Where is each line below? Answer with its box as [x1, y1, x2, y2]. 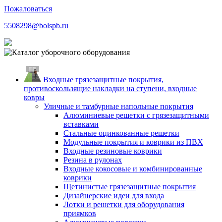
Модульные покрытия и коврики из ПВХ [63, 138, 203, 147]
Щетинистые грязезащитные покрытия [63, 182, 196, 191]
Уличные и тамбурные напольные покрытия [44, 102, 193, 111]
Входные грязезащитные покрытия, [41, 75, 164, 84]
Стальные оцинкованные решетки [63, 129, 179, 138]
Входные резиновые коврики [63, 147, 162, 156]
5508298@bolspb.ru [4, 21, 68, 30]
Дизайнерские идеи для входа [63, 191, 164, 200]
